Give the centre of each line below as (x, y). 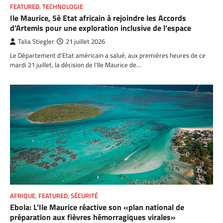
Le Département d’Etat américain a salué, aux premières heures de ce (108, 55)
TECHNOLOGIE (63, 6)
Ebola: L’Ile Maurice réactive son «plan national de (97, 207)
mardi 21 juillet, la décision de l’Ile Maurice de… (75, 64)
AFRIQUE (23, 196)
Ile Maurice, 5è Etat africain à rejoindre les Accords (98, 18)
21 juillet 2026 (85, 41)
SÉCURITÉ (84, 196)
